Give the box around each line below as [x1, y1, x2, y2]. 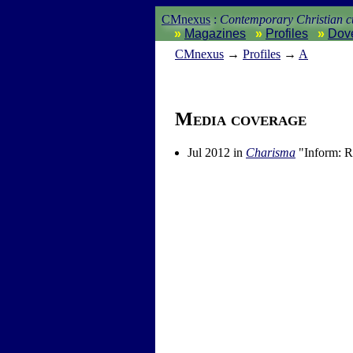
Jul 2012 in [188, 146, 246, 160]
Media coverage [175, 109, 307, 130]
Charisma [246, 146, 295, 160]
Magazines [184, 27, 246, 40]
